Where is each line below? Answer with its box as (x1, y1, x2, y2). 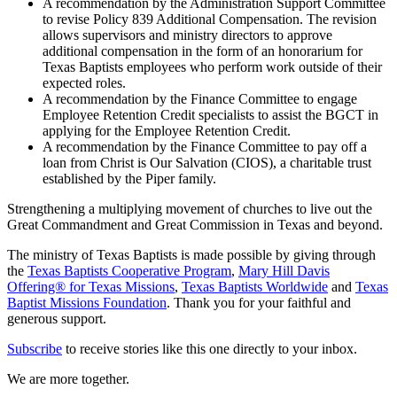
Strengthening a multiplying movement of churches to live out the (7, 200, 372, 216)
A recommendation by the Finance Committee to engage (43, 90, 357, 106)
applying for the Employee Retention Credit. (43, 122, 291, 138)
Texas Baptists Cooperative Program (27, 262, 231, 278)
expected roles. (43, 74, 126, 90)
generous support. (7, 310, 106, 326)
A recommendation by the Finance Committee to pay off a (43, 138, 367, 154)
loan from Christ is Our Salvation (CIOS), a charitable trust (43, 154, 371, 170)
